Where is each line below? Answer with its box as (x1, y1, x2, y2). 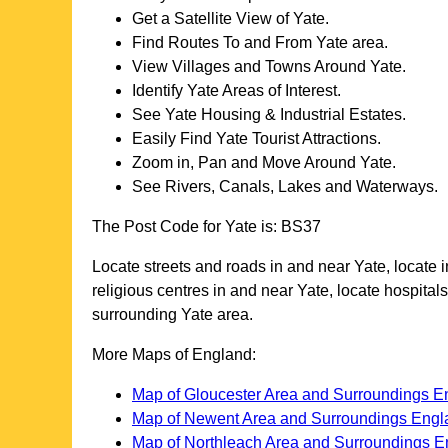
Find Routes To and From (132, 34, 316, 52)
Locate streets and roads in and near (92, 258, 354, 276)
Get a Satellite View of (132, 10, 293, 28)
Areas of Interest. (219, 82, 341, 100)
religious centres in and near (92, 282, 297, 300)
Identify (132, 82, 187, 100)
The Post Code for (92, 218, 225, 236)
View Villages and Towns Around (132, 58, 370, 76)
